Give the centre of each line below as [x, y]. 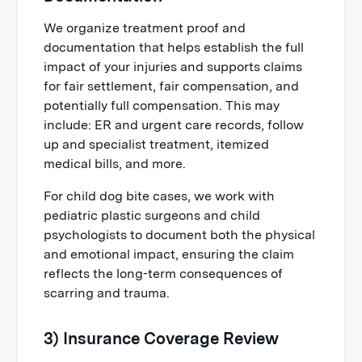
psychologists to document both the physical [180, 235]
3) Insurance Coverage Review [162, 339]
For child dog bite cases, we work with [160, 196]
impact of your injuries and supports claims [173, 67]
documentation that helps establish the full [174, 47]
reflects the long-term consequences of [164, 274]
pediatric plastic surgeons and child [152, 215]
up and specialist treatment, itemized [157, 144]
